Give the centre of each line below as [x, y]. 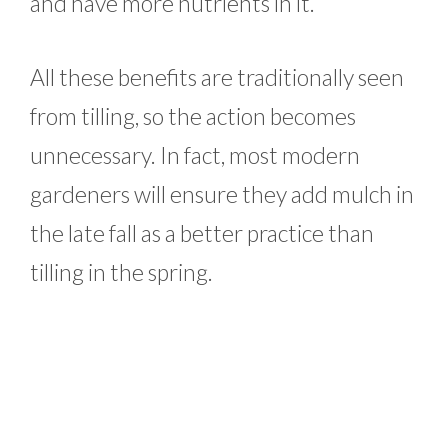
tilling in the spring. [121, 271]
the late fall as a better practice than [202, 232]
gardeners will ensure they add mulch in [222, 193]
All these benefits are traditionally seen [217, 76]
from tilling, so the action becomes [193, 115]
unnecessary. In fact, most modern [195, 154]
